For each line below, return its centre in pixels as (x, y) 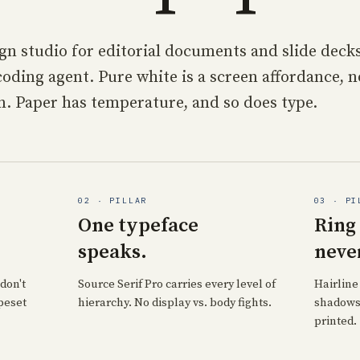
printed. (335, 321)
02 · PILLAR (113, 200)
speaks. (113, 252)
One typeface (139, 226)
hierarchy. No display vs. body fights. (175, 303)
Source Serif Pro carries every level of (177, 284)
